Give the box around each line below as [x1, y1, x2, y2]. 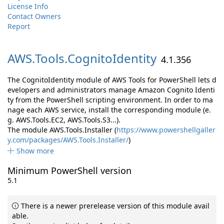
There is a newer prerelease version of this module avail [19, 201, 209, 210]
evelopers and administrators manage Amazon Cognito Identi [7, 85, 215, 94]
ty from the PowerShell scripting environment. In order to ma [7, 95, 213, 104]
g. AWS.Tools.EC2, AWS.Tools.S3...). [7, 115, 120, 124]
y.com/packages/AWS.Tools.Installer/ [7, 135, 128, 144]
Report [7, 21, 30, 31]
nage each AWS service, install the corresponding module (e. [7, 105, 211, 114]
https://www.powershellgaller [116, 125, 215, 134]
